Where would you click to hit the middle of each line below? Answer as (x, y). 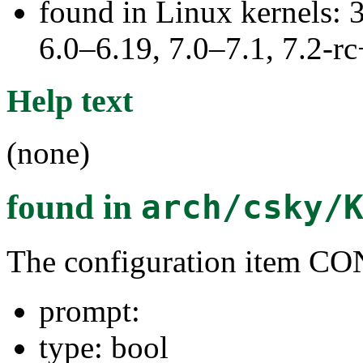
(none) (48, 153)
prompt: (90, 311)
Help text (70, 100)
